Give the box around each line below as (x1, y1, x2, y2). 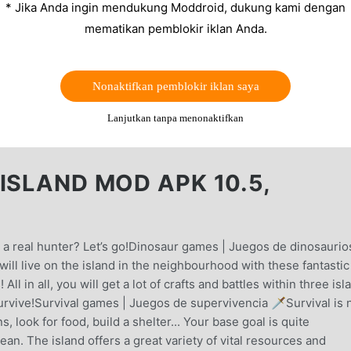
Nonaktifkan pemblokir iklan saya (92, 79, 259, 92)
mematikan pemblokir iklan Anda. (84, 20, 267, 36)
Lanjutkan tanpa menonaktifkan (107, 111, 244, 124)
